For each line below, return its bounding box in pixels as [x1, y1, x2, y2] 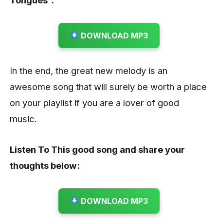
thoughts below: [10, 160, 80, 171]
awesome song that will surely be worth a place [10, 81, 207, 92]
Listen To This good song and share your [10, 144, 185, 155]
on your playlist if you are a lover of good [10, 97, 179, 108]
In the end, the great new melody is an [10, 65, 167, 76]
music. [10, 113, 37, 124]
